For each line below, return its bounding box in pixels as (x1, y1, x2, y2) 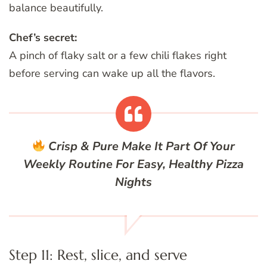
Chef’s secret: (9, 30, 77, 45)
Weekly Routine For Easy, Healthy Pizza (23, 156, 244, 173)
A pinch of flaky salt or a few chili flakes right (9, 48, 226, 63)
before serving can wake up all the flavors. (9, 66, 215, 81)
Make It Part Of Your (119, 138, 235, 155)
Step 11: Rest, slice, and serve (9, 246, 187, 265)
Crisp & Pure (48, 138, 119, 155)
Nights (115, 174, 152, 191)
